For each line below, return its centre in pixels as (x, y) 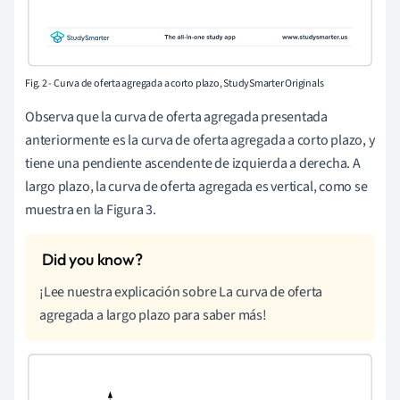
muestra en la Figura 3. (91, 210)
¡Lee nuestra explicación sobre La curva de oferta (181, 292)
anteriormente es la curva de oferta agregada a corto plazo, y (200, 141)
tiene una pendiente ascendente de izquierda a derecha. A (193, 164)
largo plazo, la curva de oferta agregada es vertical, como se (196, 187)
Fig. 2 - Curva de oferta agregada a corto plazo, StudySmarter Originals (175, 84)
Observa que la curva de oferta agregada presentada (176, 117)
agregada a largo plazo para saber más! (153, 316)
